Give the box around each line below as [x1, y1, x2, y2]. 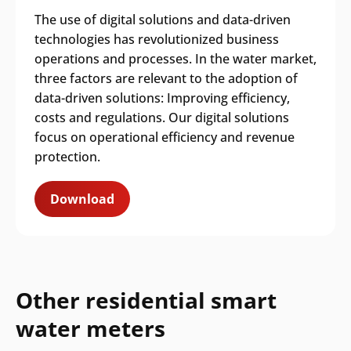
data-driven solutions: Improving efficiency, [34, 89, 290, 107]
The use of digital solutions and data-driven [34, 10, 291, 28]
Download [50, 190, 114, 208]
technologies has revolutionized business [34, 30, 279, 48]
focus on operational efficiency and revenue [34, 128, 295, 146]
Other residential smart [16, 284, 277, 315]
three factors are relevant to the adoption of [34, 69, 298, 87]
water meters [16, 313, 165, 343]
